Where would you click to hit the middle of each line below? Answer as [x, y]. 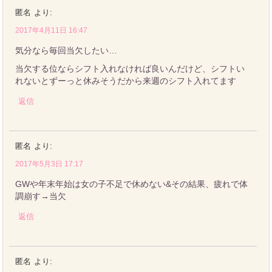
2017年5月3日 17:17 [49, 164]
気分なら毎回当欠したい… [66, 50]
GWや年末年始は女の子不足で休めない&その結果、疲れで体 [132, 184]
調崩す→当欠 [41, 196]
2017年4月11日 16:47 [52, 30]
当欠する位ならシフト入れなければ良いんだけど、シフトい [130, 68]
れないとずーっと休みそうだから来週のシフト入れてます [126, 80]
